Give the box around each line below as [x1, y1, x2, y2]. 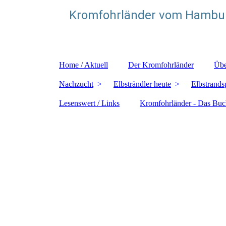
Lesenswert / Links [59, 99, 120, 107]
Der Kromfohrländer [128, 61, 194, 69]
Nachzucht [59, 80, 93, 88]
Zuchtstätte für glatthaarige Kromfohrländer [69, 37, 207, 46]
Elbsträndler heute [114, 80, 171, 88]
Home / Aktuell [59, 61, 108, 69]
